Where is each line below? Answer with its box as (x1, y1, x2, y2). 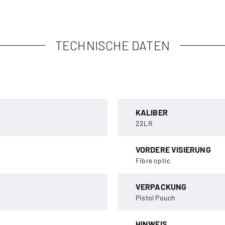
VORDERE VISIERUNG (136, 145, 211, 154)
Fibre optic (136, 156, 171, 165)
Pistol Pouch (136, 193, 176, 202)
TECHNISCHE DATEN (55, 38, 170, 53)
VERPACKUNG (136, 182, 186, 191)
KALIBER (136, 107, 168, 117)
